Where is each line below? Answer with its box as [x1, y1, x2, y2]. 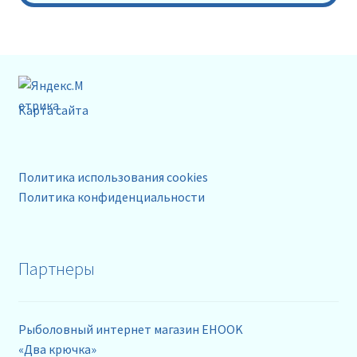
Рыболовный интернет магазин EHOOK [18, 321, 243, 338]
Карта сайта [18, 101, 88, 118]
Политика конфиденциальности [18, 188, 205, 205]
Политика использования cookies [18, 168, 208, 185]
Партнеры [18, 257, 95, 280]
